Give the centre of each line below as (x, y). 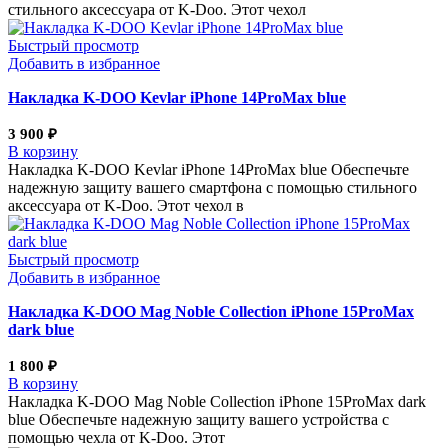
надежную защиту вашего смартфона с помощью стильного (212, 188)
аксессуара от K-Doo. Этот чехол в (126, 206)
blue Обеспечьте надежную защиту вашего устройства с (198, 420)
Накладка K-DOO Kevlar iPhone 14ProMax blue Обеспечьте (208, 170)
